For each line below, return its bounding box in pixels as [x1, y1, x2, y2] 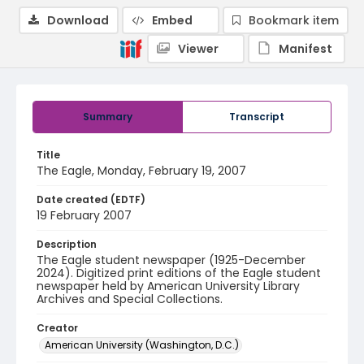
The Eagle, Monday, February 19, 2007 [37, 162, 246, 179]
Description [37, 237, 97, 251]
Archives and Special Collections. [37, 291, 223, 307]
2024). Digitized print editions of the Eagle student [37, 265, 321, 281]
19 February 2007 [37, 207, 132, 223]
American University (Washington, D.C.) [45, 338, 239, 352]
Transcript [229, 110, 284, 123]
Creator [37, 321, 78, 335]
